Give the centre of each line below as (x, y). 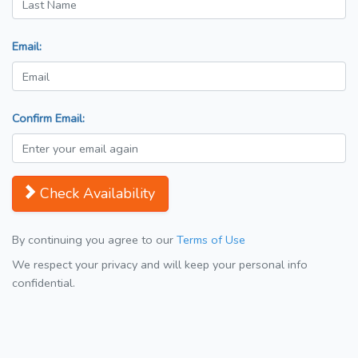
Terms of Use (211, 240)
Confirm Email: (48, 119)
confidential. (44, 283)
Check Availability (97, 194)
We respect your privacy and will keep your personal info (160, 265)
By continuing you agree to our (94, 240)
